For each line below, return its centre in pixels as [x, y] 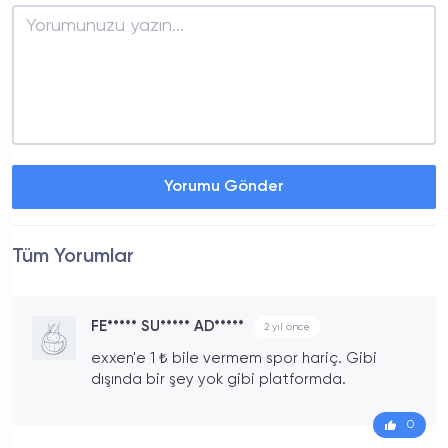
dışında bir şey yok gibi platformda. [218, 379]
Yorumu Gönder [224, 186]
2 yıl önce [287, 326]
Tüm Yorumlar [73, 256]
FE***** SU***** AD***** [167, 326]
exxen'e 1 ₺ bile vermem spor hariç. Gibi [234, 358]
